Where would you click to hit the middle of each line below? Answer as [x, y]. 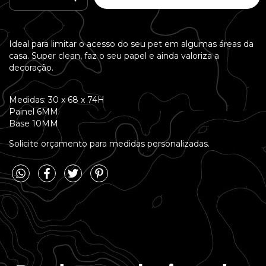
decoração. [31, 67]
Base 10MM [34, 123]
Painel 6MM [34, 111]
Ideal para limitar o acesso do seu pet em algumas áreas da [131, 44]
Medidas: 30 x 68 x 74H [57, 99]
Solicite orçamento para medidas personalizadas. [109, 143]
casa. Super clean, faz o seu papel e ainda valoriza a [114, 56]
